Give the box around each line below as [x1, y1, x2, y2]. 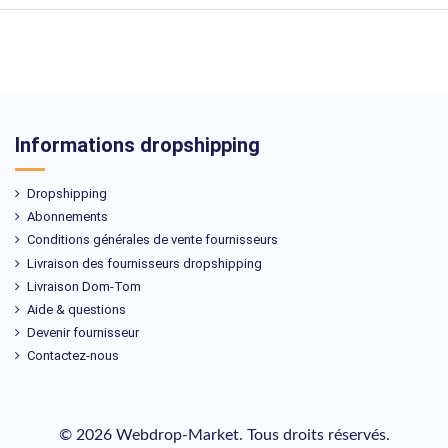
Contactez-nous [27, 348, 119, 364]
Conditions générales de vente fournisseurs [27, 232, 278, 248]
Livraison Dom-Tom [27, 278, 141, 294]
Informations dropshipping [15, 133, 260, 158]
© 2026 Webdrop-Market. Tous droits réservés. [58, 427, 390, 444]
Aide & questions [27, 302, 126, 318]
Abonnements [27, 209, 108, 225]
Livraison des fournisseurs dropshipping [27, 255, 262, 271]
